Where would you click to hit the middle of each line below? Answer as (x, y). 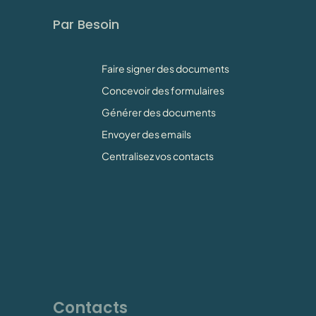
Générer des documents (158, 112)
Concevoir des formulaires (163, 90)
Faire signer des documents (165, 68)
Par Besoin (86, 24)
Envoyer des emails (146, 134)
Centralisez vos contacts (157, 156)
